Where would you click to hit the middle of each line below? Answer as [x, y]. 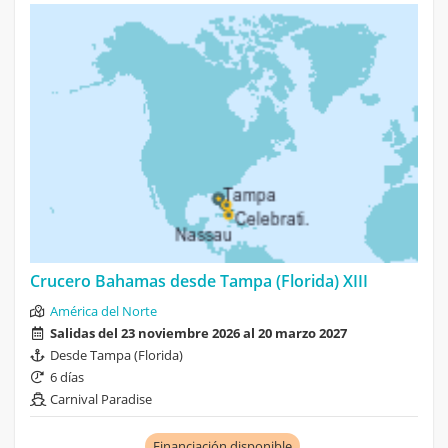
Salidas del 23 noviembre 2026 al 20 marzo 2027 [198, 332]
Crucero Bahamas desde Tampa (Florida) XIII [199, 280]
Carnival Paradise [101, 398]
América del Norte [103, 310]
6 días [67, 376]
